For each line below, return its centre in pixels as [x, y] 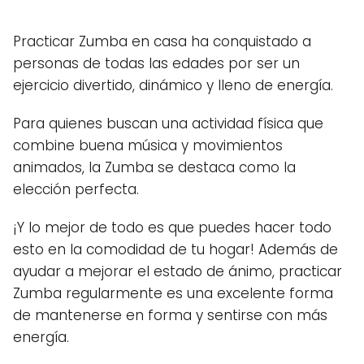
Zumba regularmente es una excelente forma [173, 293]
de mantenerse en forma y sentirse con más [170, 315]
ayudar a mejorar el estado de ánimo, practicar [178, 271]
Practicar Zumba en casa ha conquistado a [162, 41]
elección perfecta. [76, 189]
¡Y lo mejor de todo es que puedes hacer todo [172, 227]
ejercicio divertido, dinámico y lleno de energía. [173, 85]
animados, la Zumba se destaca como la [154, 167]
